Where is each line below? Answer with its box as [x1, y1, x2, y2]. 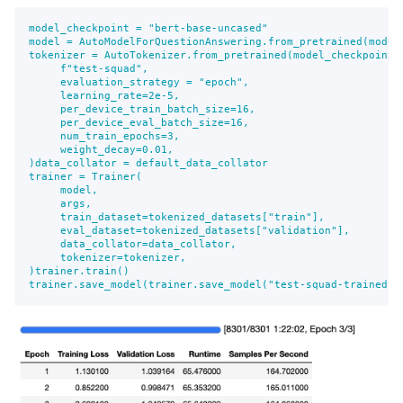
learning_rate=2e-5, [29, 89, 180, 103]
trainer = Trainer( [29, 170, 142, 184]
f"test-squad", [29, 62, 148, 76]
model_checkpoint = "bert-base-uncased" [29, 22, 268, 35]
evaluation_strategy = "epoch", [29, 76, 249, 89]
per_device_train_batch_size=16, [29, 103, 255, 116]
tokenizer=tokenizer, [29, 251, 186, 264]
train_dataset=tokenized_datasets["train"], [29, 210, 325, 224]
